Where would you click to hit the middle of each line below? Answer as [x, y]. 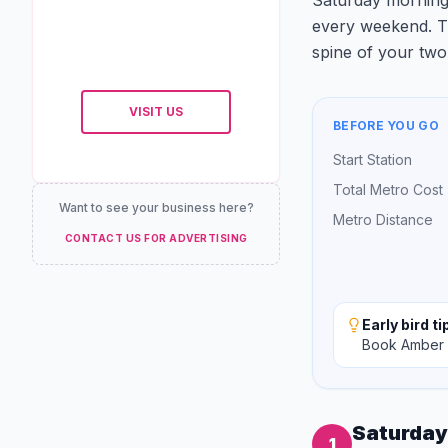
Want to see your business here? [156, 207]
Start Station [372, 159]
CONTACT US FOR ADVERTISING [156, 238]
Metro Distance [383, 219]
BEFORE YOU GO [386, 125]
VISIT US [156, 111]
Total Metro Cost [388, 189]
